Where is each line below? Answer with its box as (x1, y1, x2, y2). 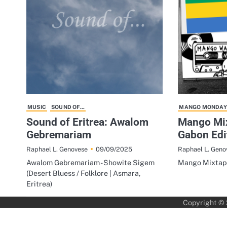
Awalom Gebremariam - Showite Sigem (26, 158, 155, 167)
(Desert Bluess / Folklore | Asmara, (26, 169, 140, 178)
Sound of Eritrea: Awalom (26, 116, 148, 129)
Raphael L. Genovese (26, 145, 88, 154)
